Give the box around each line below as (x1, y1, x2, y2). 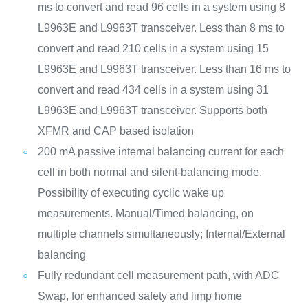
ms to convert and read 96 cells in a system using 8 (37, 1, 285, 13)
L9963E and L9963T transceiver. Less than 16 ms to (37, 63, 291, 75)
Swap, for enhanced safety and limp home (37, 290, 242, 302)
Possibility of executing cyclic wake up (37, 187, 224, 199)
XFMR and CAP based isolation (37, 125, 194, 137)
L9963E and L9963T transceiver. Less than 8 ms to (37, 22, 285, 34)
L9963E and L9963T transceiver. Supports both (37, 104, 267, 116)
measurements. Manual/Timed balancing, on (37, 208, 254, 219)
